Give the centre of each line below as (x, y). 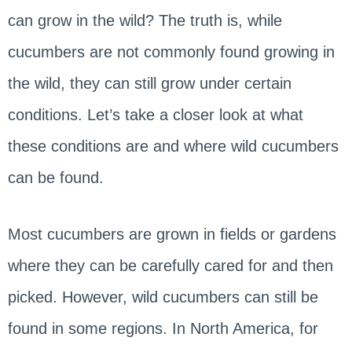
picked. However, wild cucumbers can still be (163, 297)
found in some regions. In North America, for (163, 329)
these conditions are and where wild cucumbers (173, 147)
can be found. (55, 178)
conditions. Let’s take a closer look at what (155, 115)
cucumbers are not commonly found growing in (171, 52)
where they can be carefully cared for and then (170, 266)
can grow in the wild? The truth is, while (145, 21)
